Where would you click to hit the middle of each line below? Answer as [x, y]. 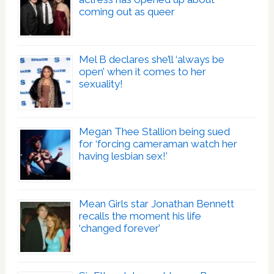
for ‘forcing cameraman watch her [158, 143]
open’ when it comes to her [142, 71]
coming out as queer [127, 11]
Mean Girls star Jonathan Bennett [156, 203]
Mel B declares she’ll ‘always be [151, 59]
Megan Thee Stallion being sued [154, 131]
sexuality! [101, 83]
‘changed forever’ [119, 228]
